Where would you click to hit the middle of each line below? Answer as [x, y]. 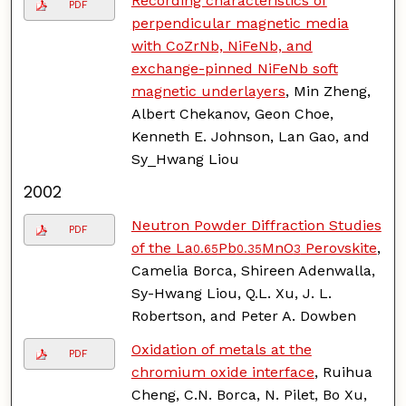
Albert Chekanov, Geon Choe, [232, 113]
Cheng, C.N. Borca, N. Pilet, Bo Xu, [249, 394]
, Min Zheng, [328, 91]
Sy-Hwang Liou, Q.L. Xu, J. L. [231, 293]
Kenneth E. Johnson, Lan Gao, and [250, 136]
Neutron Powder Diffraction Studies [256, 225]
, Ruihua [343, 372]
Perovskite [338, 247]
